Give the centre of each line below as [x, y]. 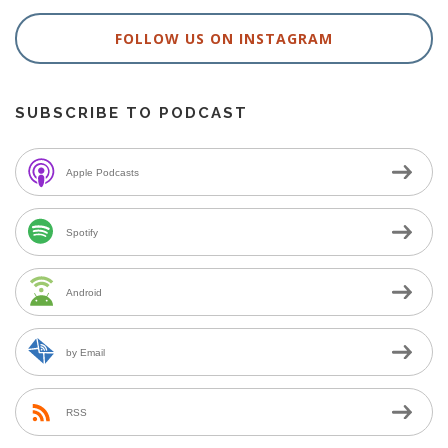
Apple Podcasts [102, 173]
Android [84, 293]
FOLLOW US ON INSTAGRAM [224, 39]
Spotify [82, 233]
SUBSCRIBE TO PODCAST [131, 113]
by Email [85, 353]
